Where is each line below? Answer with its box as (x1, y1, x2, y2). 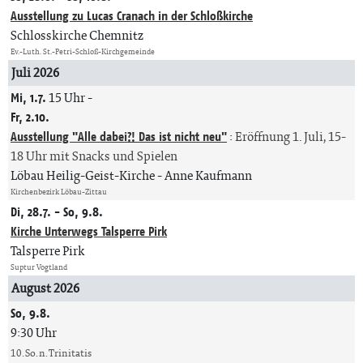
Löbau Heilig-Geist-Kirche (11, 167, 155, 184)
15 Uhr (49, 89, 85, 106)
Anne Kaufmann (164, 167, 252, 184)
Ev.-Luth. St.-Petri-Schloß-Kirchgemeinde (11, 45, 155, 58)
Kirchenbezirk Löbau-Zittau (11, 186, 107, 198)
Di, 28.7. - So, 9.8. (11, 203, 103, 220)
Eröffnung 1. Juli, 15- (235, 128, 346, 145)
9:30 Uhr (11, 324, 57, 341)
